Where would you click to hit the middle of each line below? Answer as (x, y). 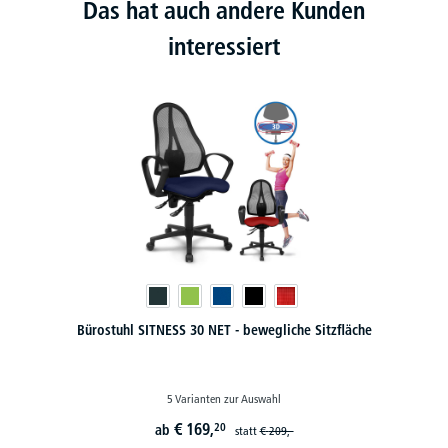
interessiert (224, 46)
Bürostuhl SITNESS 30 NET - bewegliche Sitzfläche (224, 329)
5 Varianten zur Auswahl (224, 398)
